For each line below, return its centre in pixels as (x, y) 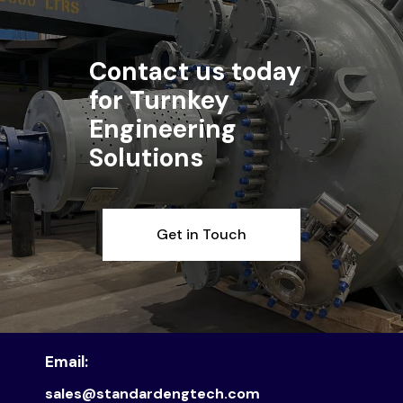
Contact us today (195, 71)
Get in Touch (201, 234)
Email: (67, 361)
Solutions (146, 157)
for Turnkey (159, 100)
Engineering (163, 129)
